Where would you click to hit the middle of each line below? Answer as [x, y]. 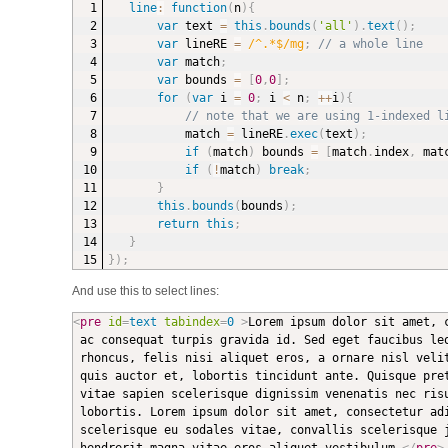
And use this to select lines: [145, 290]
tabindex [191, 321]
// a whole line [370, 43]
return [177, 223]
